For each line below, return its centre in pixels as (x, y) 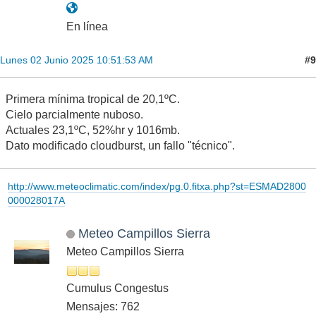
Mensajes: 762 (103, 306)
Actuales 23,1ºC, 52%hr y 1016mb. (93, 130)
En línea (87, 27)
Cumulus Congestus (117, 288)
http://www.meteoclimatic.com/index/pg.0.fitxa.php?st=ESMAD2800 (157, 186)
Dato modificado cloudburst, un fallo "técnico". (120, 146)
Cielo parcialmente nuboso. (74, 115)
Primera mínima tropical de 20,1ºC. (93, 99)
